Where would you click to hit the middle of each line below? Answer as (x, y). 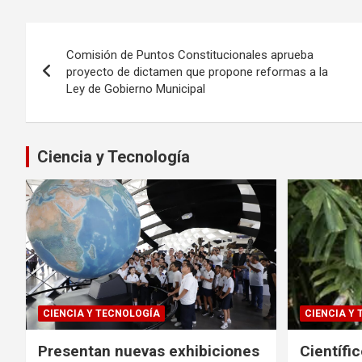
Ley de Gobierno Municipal (136, 88)
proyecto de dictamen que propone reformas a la (197, 72)
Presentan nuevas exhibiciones (149, 351)
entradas (76, 104)
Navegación (93, 38)
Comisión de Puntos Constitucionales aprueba (190, 55)
